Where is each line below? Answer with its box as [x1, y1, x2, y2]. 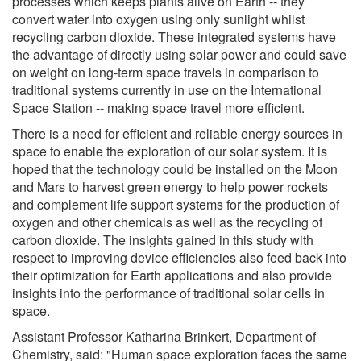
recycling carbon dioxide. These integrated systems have [12, 27, 336, 46]
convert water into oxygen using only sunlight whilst [12, 9, 305, 28]
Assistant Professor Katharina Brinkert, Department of [12, 326, 316, 346]
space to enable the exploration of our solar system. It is [12, 141, 327, 160]
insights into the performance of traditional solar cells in [12, 283, 325, 302]
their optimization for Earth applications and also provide [12, 265, 332, 284]
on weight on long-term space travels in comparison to [12, 62, 319, 81]
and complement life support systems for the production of [12, 194, 339, 214]
